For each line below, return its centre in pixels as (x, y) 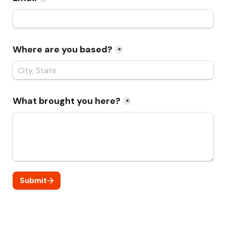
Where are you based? (63, 49)
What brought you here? (67, 101)
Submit (33, 180)
